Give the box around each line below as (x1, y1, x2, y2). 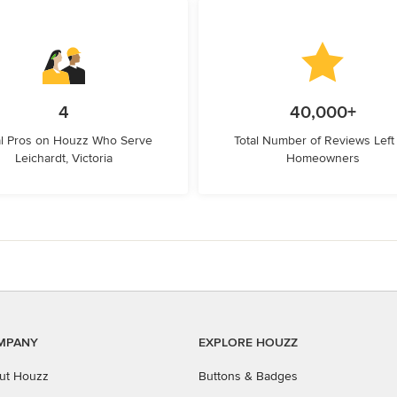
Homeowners (285, 151, 360, 166)
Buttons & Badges (198, 369, 298, 384)
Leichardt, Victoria (15, 151, 113, 166)
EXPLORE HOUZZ (198, 335, 298, 350)
